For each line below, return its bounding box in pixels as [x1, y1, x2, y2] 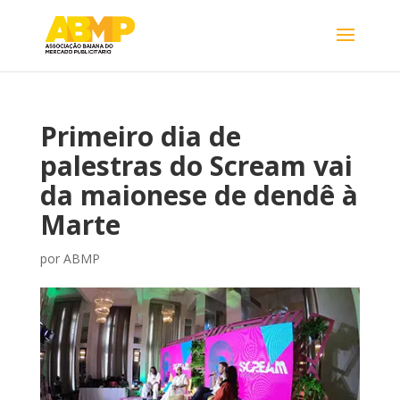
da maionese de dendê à [39, 177, 358, 213]
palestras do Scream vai [39, 147, 353, 184]
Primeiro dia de [39, 118, 241, 154]
